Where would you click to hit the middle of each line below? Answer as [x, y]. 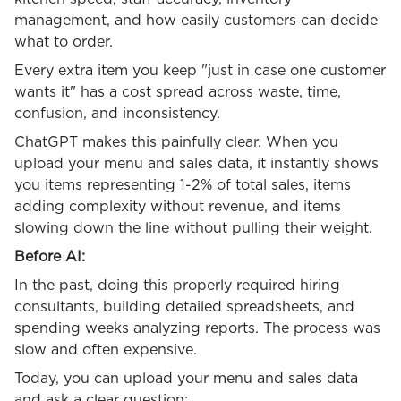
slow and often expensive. [106, 350]
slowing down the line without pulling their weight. [193, 229]
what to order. [64, 43]
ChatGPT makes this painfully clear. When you [176, 143]
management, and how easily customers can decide [196, 21]
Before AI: [52, 257]
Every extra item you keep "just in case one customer [200, 71]
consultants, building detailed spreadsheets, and [184, 307]
